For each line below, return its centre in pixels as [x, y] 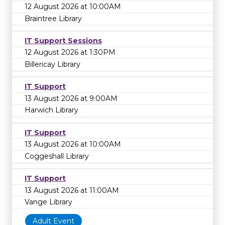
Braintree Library [53, 18]
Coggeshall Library [57, 156]
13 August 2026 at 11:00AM [72, 190]
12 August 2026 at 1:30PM [70, 52]
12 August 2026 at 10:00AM [73, 7]
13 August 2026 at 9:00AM [71, 98]
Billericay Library [52, 65]
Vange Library [48, 202]
